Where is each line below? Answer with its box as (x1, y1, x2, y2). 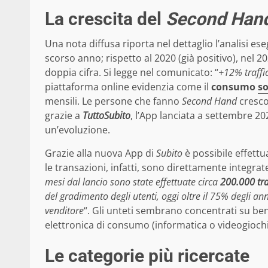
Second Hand (182, 94, 237, 108)
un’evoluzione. (45, 123, 110, 136)
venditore (45, 203, 84, 217)
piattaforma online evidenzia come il (45, 80, 211, 93)
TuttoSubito (83, 108, 130, 122)
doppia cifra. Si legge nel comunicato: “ (45, 65, 218, 79)
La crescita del (45, 8, 166, 29)
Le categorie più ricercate (45, 245, 249, 266)
